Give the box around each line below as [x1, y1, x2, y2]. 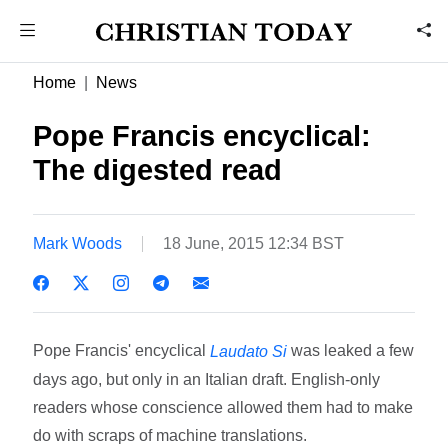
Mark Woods [33, 234, 123, 252]
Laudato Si [210, 342, 288, 360]
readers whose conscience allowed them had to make [33, 398, 414, 416]
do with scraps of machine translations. [33, 426, 308, 444]
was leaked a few [291, 341, 415, 359]
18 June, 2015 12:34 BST [163, 234, 345, 252]
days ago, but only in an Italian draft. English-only [33, 370, 381, 388]
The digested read [33, 154, 283, 186]
